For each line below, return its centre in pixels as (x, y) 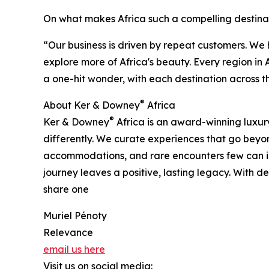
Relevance (68, 233)
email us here (74, 249)
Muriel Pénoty (75, 216)
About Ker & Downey (92, 105)
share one (66, 189)
